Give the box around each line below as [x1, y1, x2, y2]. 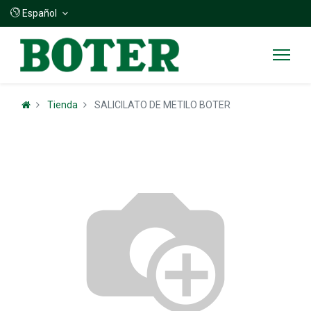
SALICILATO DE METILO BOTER [94, 99, 230, 110]
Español [22, 8, 57, 19]
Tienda [47, 99, 78, 110]
